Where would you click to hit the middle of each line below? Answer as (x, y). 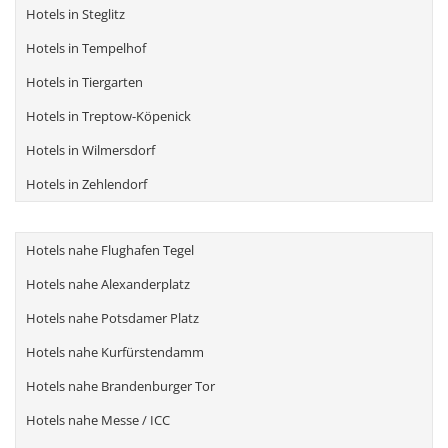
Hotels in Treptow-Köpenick (108, 116)
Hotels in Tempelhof (86, 48)
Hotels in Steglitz (75, 14)
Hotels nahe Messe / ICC (98, 420)
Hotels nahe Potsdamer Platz (112, 318)
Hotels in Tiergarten (84, 82)
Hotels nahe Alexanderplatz (108, 284)
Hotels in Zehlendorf (86, 184)
